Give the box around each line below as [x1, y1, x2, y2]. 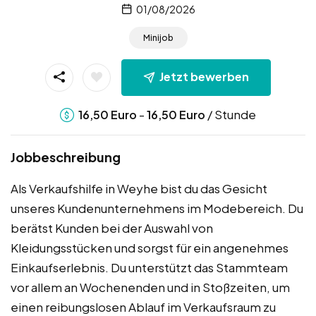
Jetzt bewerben [159, 69, 249, 85]
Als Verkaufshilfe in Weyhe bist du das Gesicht [11, 180, 267, 196]
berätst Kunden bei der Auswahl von [11, 219, 213, 236]
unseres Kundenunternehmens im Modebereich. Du [11, 200, 303, 216]
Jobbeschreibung [11, 148, 121, 165]
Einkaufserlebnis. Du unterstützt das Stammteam [11, 259, 288, 275]
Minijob [142, 32, 174, 44]
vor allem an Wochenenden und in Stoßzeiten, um [11, 279, 290, 295]
